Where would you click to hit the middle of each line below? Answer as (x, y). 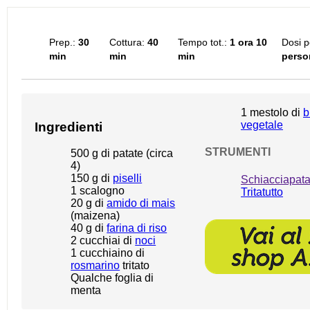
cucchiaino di (111, 253)
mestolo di (275, 113)
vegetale (262, 125)
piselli (128, 178)
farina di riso (137, 228)
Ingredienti (69, 127)
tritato (135, 265)
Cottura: (127, 42)
